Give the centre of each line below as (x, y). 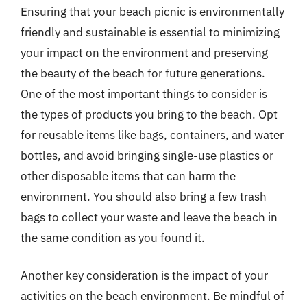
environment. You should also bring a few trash (144, 196)
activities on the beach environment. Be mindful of (152, 296)
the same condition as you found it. (113, 237)
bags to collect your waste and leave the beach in (149, 217)
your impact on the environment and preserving (144, 52)
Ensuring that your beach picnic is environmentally (152, 11)
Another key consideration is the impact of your (144, 275)
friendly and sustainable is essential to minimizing (150, 32)
